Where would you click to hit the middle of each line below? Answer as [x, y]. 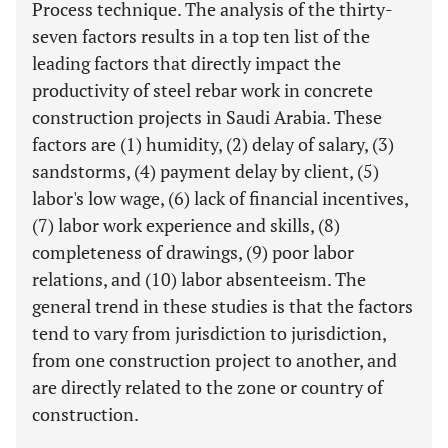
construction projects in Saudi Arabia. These [207, 117]
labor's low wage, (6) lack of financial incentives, [220, 198]
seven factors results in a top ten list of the [201, 36]
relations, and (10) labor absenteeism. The [199, 279]
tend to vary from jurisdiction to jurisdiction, [209, 333]
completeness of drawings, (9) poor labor [193, 252]
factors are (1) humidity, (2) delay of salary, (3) [213, 144]
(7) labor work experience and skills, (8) [186, 225]
